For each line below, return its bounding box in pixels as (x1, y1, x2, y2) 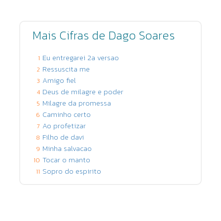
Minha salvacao (42, 143, 92, 154)
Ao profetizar (42, 120, 86, 131)
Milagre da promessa (42, 97, 111, 109)
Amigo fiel (42, 74, 76, 86)
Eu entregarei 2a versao (42, 52, 119, 63)
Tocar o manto (42, 154, 90, 165)
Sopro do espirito (42, 165, 101, 177)
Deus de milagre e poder (42, 86, 123, 97)
